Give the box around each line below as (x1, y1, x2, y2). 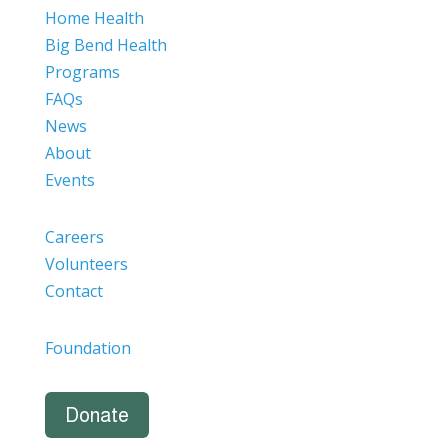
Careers (44, 225, 104, 248)
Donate (64, 403, 129, 426)
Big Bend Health (44, 33, 167, 56)
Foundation (44, 336, 131, 359)
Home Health (44, 6, 144, 29)
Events (44, 168, 95, 191)
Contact (44, 279, 103, 302)
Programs (44, 60, 120, 83)
